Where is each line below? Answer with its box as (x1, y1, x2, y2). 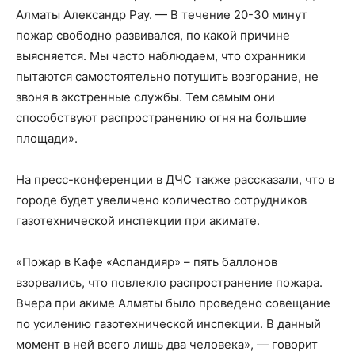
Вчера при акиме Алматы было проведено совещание (16, 296, 330, 311)
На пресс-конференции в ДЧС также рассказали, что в (16, 172, 334, 187)
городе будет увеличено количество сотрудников (16, 193, 307, 208)
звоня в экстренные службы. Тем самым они (16, 90, 275, 105)
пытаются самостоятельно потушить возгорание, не (16, 69, 319, 84)
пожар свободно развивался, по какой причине (16, 28, 290, 43)
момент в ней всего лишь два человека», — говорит (16, 337, 318, 352)
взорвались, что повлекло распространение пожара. (16, 275, 323, 290)
